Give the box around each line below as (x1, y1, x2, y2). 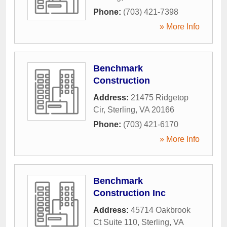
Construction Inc (93, 188, 166, 199)
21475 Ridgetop (131, 93, 188, 102)
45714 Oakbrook (131, 206, 191, 215)
